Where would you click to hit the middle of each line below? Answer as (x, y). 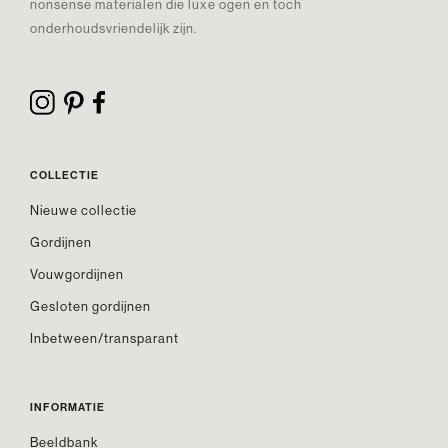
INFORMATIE (67, 407)
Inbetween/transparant (104, 338)
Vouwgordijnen (77, 274)
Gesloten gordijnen (90, 306)
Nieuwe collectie (83, 210)
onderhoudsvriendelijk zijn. (113, 27)
